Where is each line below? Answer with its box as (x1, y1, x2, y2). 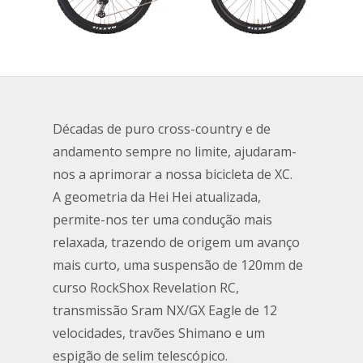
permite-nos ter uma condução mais (53, 211, 272, 229)
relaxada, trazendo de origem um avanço (53, 233, 300, 252)
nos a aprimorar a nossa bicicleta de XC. (53, 165, 293, 184)
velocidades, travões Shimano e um (53, 324, 265, 343)
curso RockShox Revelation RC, (53, 279, 239, 297)
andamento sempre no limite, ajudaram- (53, 143, 297, 161)
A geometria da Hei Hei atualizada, (53, 188, 261, 207)
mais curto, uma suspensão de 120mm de (53, 256, 303, 275)
